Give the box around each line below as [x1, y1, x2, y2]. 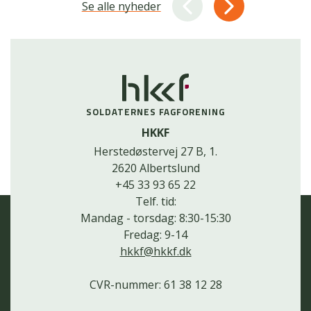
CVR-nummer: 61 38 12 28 [89, 277, 222, 293]
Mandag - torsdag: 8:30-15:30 [80, 210, 231, 226]
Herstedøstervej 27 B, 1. [94, 144, 217, 160]
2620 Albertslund [111, 160, 200, 176]
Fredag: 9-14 [124, 227, 187, 243]
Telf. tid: [135, 194, 176, 210]
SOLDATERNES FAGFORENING [86, 103, 225, 121]
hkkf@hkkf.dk [119, 244, 192, 260]
